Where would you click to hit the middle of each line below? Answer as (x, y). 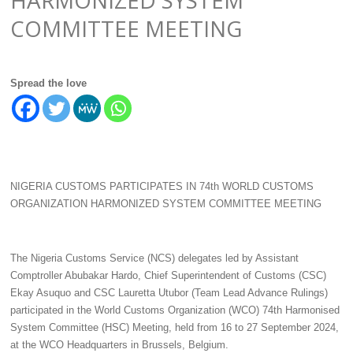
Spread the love (48, 83)
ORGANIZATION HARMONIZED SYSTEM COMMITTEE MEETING (165, 204)
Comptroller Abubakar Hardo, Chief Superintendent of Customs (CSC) (168, 275)
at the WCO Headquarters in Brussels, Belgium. (119, 345)
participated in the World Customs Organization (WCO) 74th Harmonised (175, 310)
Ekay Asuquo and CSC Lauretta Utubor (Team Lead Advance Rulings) (169, 293)
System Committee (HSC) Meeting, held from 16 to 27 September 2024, (174, 327)
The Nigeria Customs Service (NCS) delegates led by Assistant (154, 258)
